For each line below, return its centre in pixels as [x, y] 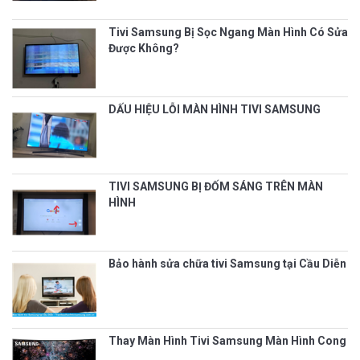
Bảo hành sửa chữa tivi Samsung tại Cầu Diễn [227, 263]
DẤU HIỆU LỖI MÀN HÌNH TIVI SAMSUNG [215, 109]
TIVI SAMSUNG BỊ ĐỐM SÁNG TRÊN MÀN [216, 186]
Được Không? [144, 48]
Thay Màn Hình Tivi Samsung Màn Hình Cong [227, 340]
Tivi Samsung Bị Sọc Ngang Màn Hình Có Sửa [228, 32]
